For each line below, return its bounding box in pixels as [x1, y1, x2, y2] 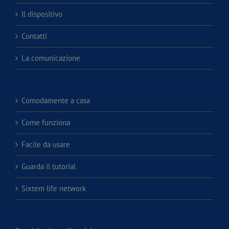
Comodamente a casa [21, 96, 90, 106]
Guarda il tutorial [21, 162, 76, 172]
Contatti [21, 31, 47, 41]
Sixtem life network [21, 184, 86, 194]
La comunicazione [21, 53, 80, 63]
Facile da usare [21, 140, 70, 150]
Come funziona [21, 118, 70, 128]
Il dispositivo [21, 9, 62, 19]
